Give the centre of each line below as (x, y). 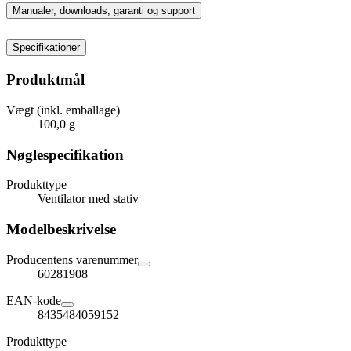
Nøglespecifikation (65, 154)
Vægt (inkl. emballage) (63, 110)
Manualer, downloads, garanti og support (104, 11)
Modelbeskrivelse (61, 230)
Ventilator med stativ (88, 199)
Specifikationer (46, 48)
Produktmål (45, 80)
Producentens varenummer (72, 259)
